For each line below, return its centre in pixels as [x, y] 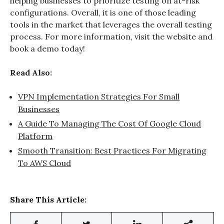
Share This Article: [48, 199]
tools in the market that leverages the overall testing [111, 24]
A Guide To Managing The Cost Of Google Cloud [109, 123]
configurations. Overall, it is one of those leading [103, 12]
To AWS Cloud [44, 163]
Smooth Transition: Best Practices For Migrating [112, 150]
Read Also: [31, 72]
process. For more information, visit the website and [111, 36]
